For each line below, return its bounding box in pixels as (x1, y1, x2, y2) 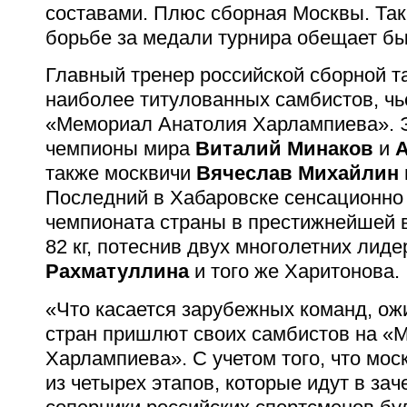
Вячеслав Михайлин (196, 162, 399, 185)
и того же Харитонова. (189, 260, 400, 283)
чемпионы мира (45, 137, 195, 161)
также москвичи (45, 162, 196, 185)
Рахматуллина (45, 260, 189, 283)
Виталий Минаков (195, 137, 373, 161)
